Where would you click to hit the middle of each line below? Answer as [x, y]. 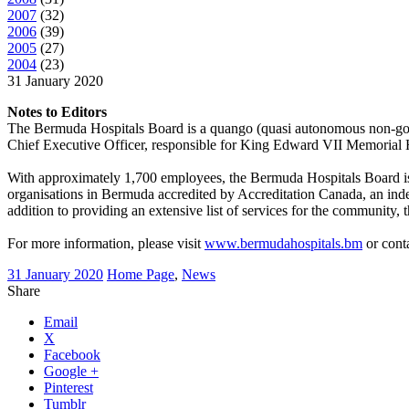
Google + [71, 371]
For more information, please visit [106, 243]
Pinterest [68, 387]
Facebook [72, 354]
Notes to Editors [57, 111]
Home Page [141, 274]
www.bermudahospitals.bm [283, 243]
